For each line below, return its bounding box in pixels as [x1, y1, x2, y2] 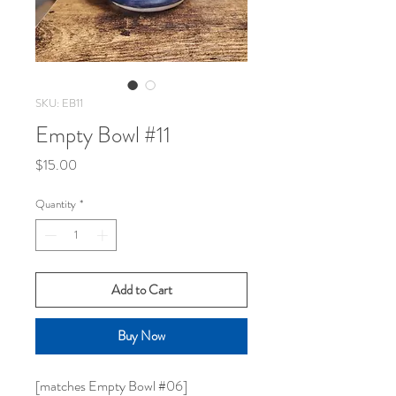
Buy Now [118, 325, 165, 346]
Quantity [35, 195, 76, 213]
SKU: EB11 [35, 95, 83, 112]
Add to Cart [110, 279, 172, 300]
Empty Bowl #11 [35, 119, 171, 152]
